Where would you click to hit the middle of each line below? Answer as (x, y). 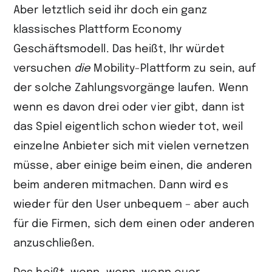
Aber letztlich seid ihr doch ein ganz (110, 10)
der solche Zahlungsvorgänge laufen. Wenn (131, 88)
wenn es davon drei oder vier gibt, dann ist (129, 107)
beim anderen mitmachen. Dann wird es (121, 185)
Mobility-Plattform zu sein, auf (173, 69)
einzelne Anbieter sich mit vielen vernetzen (131, 146)
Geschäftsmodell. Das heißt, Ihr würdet (119, 49)
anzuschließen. (54, 243)
